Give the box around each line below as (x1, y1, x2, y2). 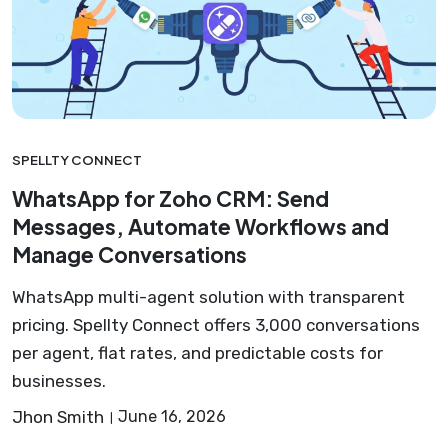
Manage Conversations (12, 241, 247, 269)
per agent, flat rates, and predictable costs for (12, 343, 383, 364)
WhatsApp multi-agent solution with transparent (12, 287, 405, 308)
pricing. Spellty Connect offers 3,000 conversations (12, 315, 420, 336)
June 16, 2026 (118, 407, 226, 427)
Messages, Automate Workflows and (12, 213, 389, 241)
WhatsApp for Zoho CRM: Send (12, 185, 329, 213)
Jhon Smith (12, 407, 104, 428)
